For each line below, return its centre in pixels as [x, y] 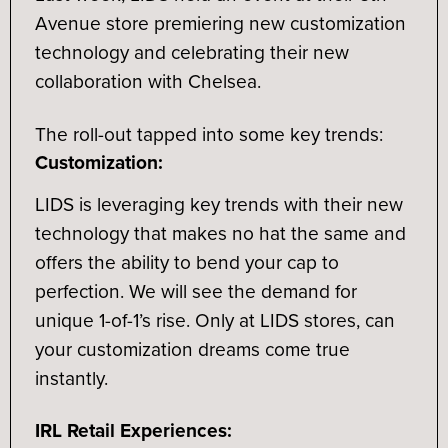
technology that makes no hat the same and [220, 233]
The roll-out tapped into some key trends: [208, 134]
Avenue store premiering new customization [220, 23]
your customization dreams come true [192, 349]
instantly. [73, 378]
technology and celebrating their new [191, 52]
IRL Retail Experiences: [133, 430]
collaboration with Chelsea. [150, 81]
